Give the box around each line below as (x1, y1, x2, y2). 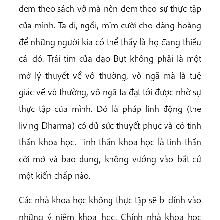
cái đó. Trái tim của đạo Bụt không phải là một (19, 53, 201, 65)
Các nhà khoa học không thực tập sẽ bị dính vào (19, 193, 201, 206)
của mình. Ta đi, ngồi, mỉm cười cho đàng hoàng (19, 19, 201, 31)
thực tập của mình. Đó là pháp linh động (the (19, 103, 201, 115)
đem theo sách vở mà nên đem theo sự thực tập (19, 2, 201, 15)
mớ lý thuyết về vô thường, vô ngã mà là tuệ (19, 69, 201, 82)
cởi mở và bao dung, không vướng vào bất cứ (19, 153, 201, 165)
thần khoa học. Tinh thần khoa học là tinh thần (19, 136, 201, 148)
